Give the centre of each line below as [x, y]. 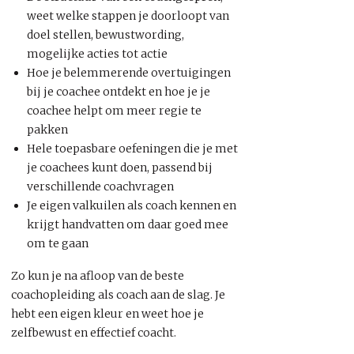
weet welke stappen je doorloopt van [128, 15]
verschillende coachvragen [100, 186]
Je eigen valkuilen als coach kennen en [132, 205]
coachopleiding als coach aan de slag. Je [118, 295]
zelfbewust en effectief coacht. [94, 333]
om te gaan [58, 243]
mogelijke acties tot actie [97, 53]
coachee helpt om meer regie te [114, 110]
